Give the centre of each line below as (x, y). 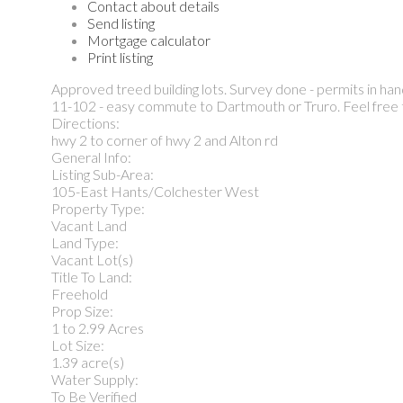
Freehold (80, 293)
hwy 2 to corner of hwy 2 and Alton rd (165, 139)
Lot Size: (78, 345)
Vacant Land (89, 225)
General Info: (91, 157)
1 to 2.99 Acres (98, 327)
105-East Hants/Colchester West (155, 191)
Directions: (85, 122)
